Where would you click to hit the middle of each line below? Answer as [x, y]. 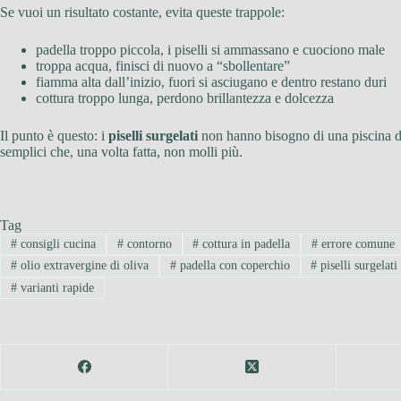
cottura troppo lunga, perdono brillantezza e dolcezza [185, 98]
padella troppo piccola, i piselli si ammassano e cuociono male [210, 49]
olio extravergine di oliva [82, 266]
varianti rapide [55, 287]
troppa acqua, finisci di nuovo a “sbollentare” [163, 65]
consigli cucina [56, 243]
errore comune [357, 243]
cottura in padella [245, 243]
